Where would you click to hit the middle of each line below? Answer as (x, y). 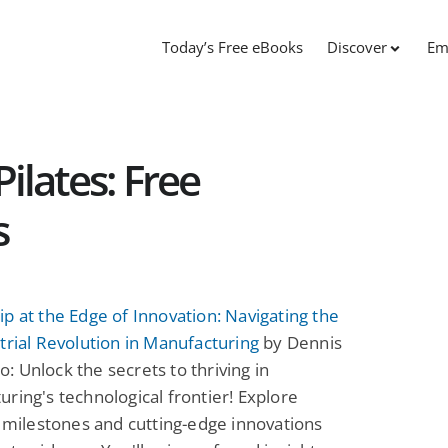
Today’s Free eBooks (232, 47)
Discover (357, 47)
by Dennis (301, 342)
